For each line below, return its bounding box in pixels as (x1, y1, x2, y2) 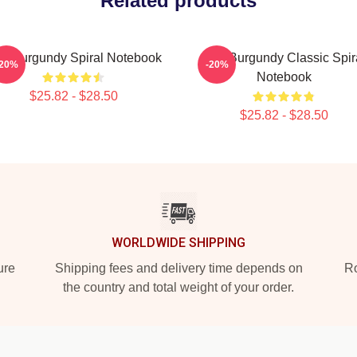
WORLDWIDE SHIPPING (112, 235, 245, 250)
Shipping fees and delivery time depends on (54, 261, 303, 275)
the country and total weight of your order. (63, 280, 294, 294)
